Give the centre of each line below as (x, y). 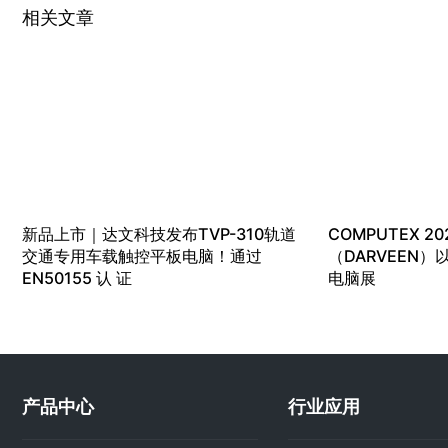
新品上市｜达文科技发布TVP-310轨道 (159, 234)
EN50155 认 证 (77, 278)
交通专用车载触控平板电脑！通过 (142, 256)
